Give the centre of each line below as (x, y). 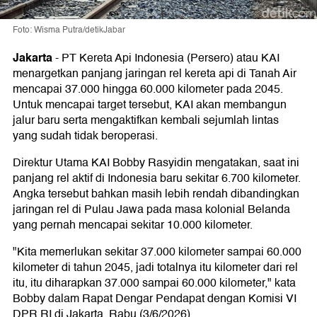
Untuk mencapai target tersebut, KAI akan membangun (150, 104)
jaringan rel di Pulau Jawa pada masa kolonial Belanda (151, 209)
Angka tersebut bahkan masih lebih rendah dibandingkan (156, 194)
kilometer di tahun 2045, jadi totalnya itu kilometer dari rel (155, 267)
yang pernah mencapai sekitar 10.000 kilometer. (133, 225)
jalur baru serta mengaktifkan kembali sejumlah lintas (146, 120)
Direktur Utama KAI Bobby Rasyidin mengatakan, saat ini (156, 162)
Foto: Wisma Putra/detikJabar (69, 30)
